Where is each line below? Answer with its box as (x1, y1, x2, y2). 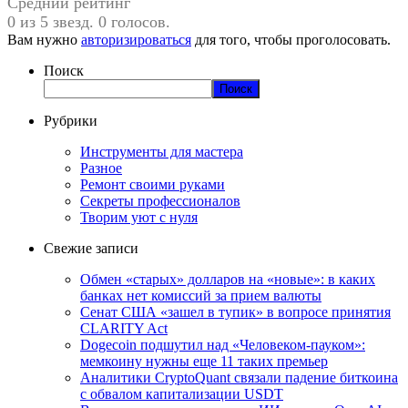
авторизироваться (81, 31, 191, 47)
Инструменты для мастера (80, 143, 243, 159)
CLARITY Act (80, 320, 168, 336)
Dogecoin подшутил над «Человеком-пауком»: (80, 336, 365, 352)
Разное (80, 159, 122, 176)
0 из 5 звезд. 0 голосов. (7, 12, 170, 31)
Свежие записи (44, 240, 138, 256)
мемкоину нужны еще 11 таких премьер (80, 352, 328, 369)
